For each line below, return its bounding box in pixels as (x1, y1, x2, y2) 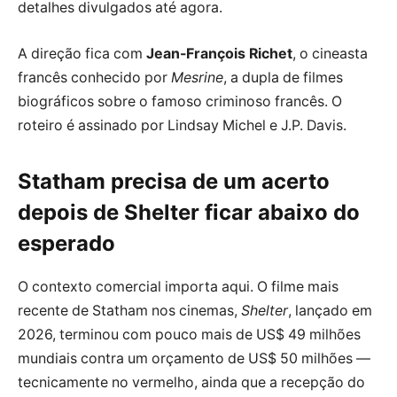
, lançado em (288, 302, 372, 320)
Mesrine (171, 68, 223, 86)
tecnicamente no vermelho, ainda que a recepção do (18, 374, 365, 392)
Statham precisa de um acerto (18, 168, 330, 195)
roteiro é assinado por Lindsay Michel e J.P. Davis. (18, 116, 346, 134)
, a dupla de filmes (223, 68, 343, 86)
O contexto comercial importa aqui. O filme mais (18, 278, 339, 296)
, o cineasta (292, 44, 368, 62)
